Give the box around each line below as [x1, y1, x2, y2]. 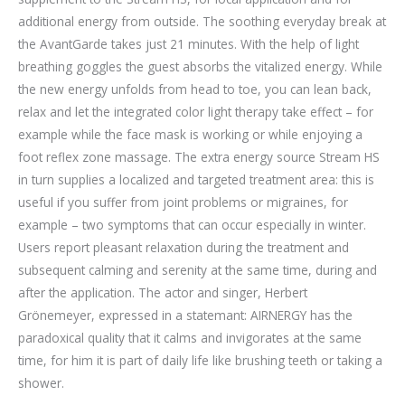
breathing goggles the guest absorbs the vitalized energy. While [18, 58, 382, 75]
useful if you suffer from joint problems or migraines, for [18, 193, 348, 211]
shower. [18, 374, 64, 391]
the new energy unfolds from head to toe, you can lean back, [18, 80, 372, 98]
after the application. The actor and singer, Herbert [18, 284, 307, 301]
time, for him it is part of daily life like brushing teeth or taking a [18, 352, 382, 369]
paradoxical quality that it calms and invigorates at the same [18, 329, 362, 346]
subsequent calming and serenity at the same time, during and [18, 261, 377, 278]
